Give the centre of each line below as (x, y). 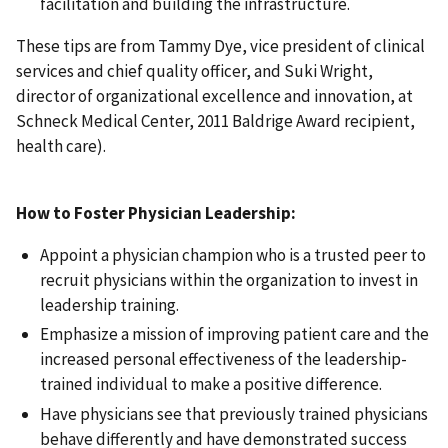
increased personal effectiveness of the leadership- (223, 359)
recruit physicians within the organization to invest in (229, 280)
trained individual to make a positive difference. (211, 384)
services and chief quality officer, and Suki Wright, (194, 71)
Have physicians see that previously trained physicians (234, 413)
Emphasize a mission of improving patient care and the (234, 334)
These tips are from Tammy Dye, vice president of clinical (220, 46)
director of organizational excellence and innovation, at (214, 96)
